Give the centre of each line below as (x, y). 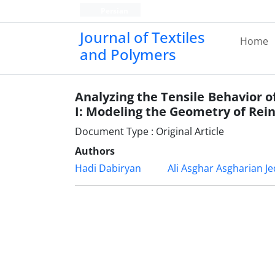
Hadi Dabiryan (108, 168)
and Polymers (128, 54)
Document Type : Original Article (149, 131)
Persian (113, 11)
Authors (95, 151)
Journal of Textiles (142, 37)
